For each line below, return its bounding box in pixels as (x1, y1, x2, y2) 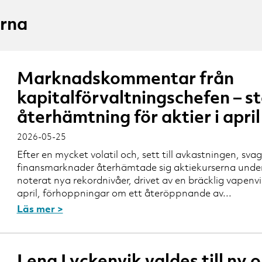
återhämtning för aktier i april (16, 105, 260, 127)
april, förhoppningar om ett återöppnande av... (16, 186, 232, 199)
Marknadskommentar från (16, 66, 234, 89)
